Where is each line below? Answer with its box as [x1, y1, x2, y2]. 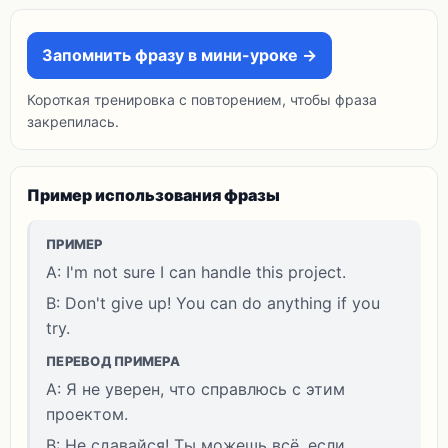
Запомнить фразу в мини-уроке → [42, 45, 317, 65]
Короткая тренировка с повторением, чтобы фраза [27, 91, 377, 108]
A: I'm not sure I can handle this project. [46, 262, 346, 282]
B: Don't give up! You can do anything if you [46, 293, 380, 313]
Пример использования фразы [27, 185, 280, 205]
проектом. [46, 404, 128, 424]
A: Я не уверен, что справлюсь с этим [46, 379, 345, 399]
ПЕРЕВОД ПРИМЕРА [46, 353, 180, 369]
